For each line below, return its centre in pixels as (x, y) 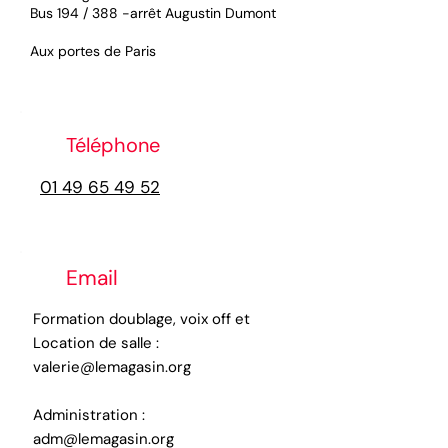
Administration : (89, 415)
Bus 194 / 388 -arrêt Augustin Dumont (153, 13)
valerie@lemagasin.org (112, 367)
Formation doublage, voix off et (141, 319)
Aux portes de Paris (93, 51)
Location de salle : (96, 343)
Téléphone (113, 145)
